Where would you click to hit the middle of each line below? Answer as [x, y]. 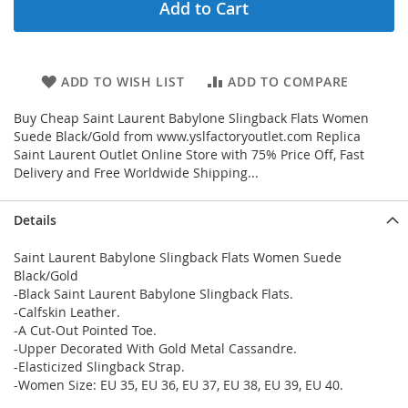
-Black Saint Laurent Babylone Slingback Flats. [153, 293]
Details [35, 219]
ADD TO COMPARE [288, 81]
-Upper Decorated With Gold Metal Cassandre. [155, 348]
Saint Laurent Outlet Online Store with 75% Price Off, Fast [189, 154]
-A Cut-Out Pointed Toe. [85, 330]
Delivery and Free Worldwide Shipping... [136, 172]
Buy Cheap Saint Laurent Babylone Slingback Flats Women [191, 117]
